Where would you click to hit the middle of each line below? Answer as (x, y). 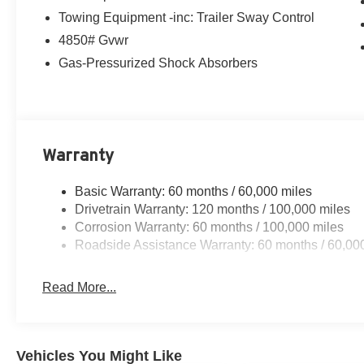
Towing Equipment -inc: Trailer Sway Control (187, 18)
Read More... (80, 288)
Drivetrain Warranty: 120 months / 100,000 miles (213, 210)
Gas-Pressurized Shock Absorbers (158, 63)
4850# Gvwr (94, 41)
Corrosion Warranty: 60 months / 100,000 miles (210, 227)
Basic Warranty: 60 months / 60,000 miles (194, 192)
